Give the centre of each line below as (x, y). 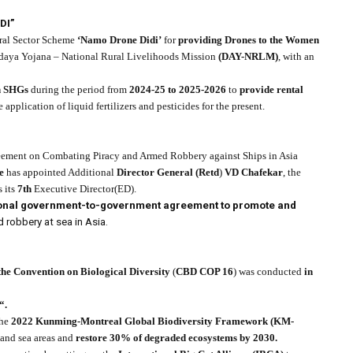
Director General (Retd (168, 173)
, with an (296, 57)
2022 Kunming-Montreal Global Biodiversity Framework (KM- (152, 321)
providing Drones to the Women (249, 40)
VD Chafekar (254, 173)
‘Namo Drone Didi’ (121, 40)
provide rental (271, 90)
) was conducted (269, 272)
